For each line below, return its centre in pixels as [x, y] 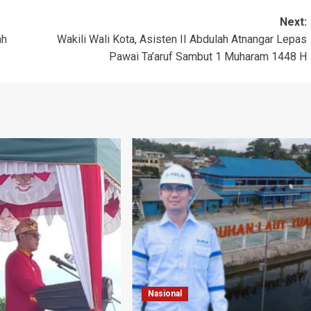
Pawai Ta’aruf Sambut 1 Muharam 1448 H [208, 56]
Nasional [165, 293]
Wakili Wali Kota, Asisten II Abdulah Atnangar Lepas [182, 39]
